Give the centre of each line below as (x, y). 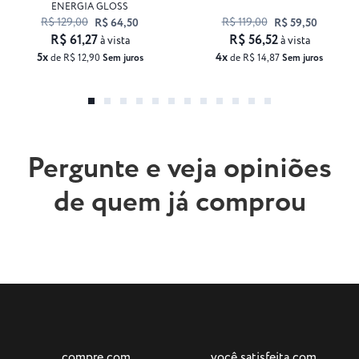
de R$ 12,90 (75, 58)
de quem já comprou (179, 203)
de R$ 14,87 (255, 58)
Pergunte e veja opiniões (179, 169)
